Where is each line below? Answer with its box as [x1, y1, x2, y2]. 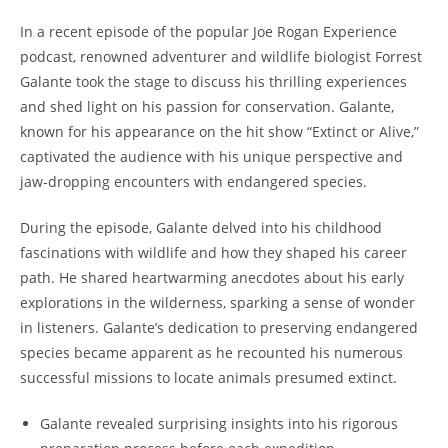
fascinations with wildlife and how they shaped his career [20, 242, 407, 262]
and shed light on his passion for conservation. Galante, [20, 96, 394, 116]
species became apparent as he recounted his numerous [20, 342, 403, 362]
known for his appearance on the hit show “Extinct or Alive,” [20, 121, 419, 141]
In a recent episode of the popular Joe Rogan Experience [20, 21, 397, 41]
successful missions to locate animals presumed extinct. [20, 367, 397, 387]
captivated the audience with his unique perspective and [20, 146, 403, 166]
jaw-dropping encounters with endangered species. [20, 171, 367, 191]
